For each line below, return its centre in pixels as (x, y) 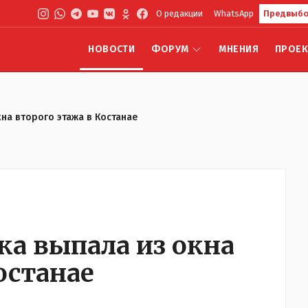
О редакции (179, 13)
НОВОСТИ (112, 49)
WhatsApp (234, 13)
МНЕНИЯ (239, 49)
